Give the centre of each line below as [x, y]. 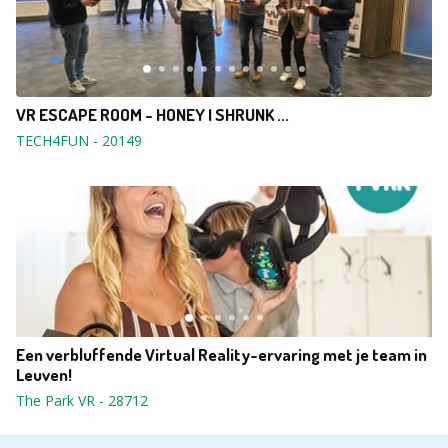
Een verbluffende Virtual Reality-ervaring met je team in [221, 354]
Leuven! [44, 374]
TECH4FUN [52, 140]
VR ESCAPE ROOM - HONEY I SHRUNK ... [152, 114]
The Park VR [55, 400]
